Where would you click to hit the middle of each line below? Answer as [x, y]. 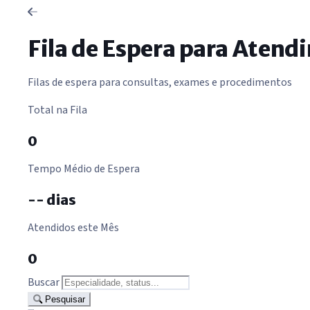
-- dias [52, 200]
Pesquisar [64, 300]
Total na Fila [57, 110]
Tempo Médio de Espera [84, 169]
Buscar [44, 283]
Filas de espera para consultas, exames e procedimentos [160, 83]
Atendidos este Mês [73, 228]
